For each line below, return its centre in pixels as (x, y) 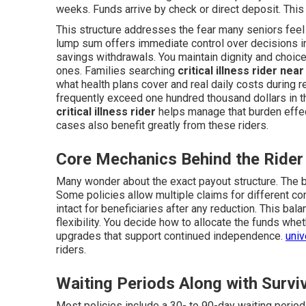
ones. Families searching (117, 70)
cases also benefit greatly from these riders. (162, 125)
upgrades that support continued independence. (171, 236)
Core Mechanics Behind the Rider (180, 159)
